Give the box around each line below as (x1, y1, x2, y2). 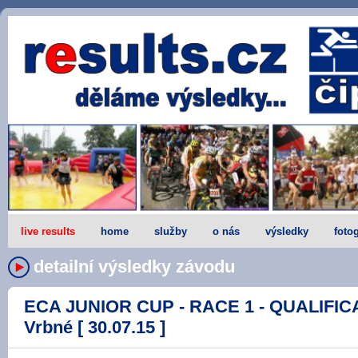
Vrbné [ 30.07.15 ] (24, 316, 165, 337)
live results (21, 225, 75, 237)
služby (154, 225, 187, 237)
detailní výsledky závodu (34, 256, 235, 276)
